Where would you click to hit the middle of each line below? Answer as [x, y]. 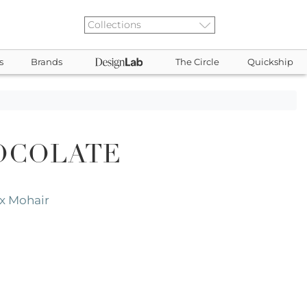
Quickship [270, 62]
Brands [47, 62]
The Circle [198, 62]
